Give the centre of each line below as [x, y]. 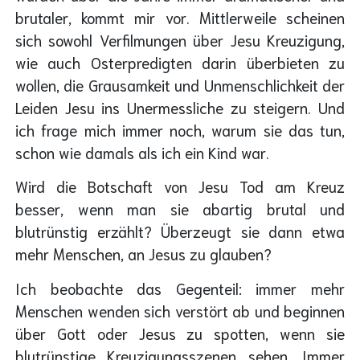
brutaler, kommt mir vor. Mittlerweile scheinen [180, 18]
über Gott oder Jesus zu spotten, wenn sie [180, 333]
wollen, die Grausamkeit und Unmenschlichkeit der [180, 85]
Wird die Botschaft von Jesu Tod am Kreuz [180, 186]
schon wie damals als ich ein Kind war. [142, 153]
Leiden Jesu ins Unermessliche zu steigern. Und [180, 108]
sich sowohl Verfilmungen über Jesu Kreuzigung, [180, 40]
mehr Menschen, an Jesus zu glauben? [143, 254]
